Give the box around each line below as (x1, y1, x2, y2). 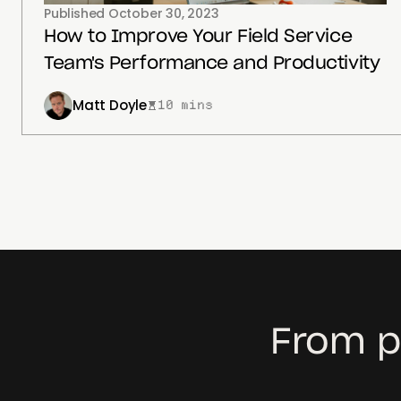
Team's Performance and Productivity (44, 54, 380, 73)
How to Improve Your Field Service (44, 27, 353, 46)
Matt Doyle (73, 96, 147, 115)
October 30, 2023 (107, 4, 219, 22)
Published (44, 4, 108, 22)
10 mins (157, 97, 213, 113)
